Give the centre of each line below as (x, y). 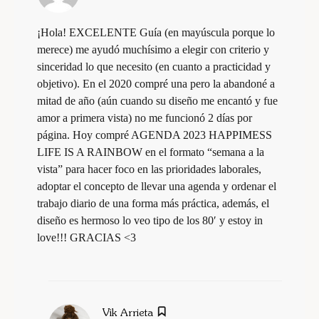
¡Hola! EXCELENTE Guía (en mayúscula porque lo (156, 33)
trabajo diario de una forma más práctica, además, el (153, 204)
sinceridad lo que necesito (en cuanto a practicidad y (154, 67)
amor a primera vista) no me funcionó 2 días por (145, 118)
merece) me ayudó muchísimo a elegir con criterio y (153, 50)
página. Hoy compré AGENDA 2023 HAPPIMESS (155, 135)
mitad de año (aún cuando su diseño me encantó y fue (157, 101)
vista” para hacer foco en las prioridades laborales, (149, 169)
